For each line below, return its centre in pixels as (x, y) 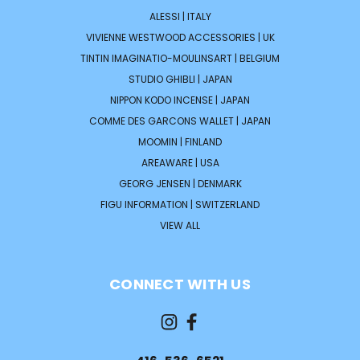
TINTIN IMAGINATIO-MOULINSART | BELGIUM (180, 58)
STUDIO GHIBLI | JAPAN (180, 79)
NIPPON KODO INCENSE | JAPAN (180, 100)
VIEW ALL (180, 225)
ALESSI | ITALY (180, 16)
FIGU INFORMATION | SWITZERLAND (180, 204)
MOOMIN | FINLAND (180, 141)
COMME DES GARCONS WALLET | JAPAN (180, 121)
